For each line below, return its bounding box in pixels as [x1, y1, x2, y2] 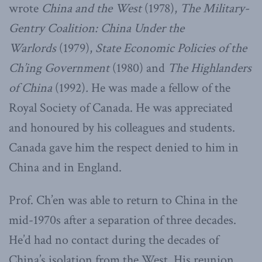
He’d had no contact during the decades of [9, 231, 219, 249]
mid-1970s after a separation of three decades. [9, 211, 236, 229]
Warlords [9, 39, 59, 57]
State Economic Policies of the [95, 39, 247, 57]
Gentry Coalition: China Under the [9, 19, 184, 37]
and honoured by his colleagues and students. [9, 119, 235, 136]
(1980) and [112, 59, 168, 77]
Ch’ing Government [9, 59, 112, 77]
